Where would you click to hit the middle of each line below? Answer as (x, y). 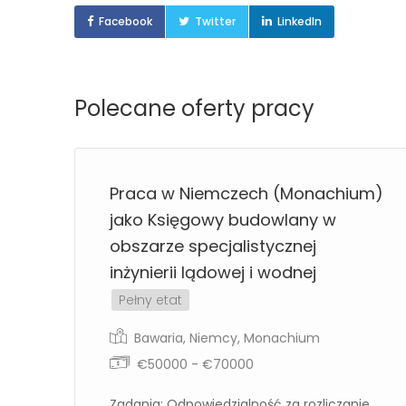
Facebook (126, 21)
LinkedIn (300, 21)
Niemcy (213, 338)
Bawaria (159, 338)
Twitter (215, 21)
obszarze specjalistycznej (213, 246)
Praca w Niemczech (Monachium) (246, 193)
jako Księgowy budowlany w (223, 220)
